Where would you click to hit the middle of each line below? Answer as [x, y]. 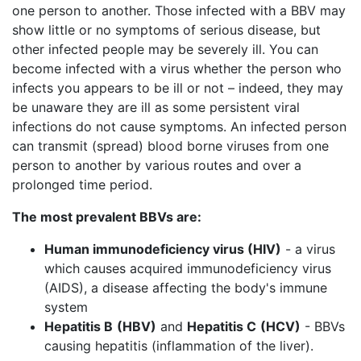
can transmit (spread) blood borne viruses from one [170, 146]
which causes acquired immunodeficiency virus [188, 268]
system [66, 307]
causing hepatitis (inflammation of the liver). [179, 346]
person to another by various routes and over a [157, 165]
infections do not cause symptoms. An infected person [179, 127]
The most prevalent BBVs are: [107, 217]
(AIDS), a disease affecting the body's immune [186, 288]
